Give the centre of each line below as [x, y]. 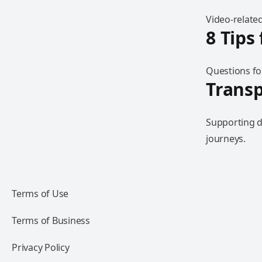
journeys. [226, 139]
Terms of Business [51, 220]
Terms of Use [40, 194]
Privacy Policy [41, 247]
